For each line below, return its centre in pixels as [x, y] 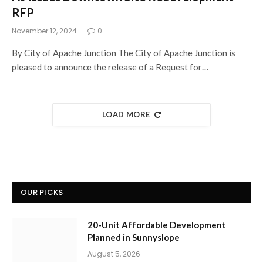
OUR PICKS [42, 192]
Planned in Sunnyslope [134, 237]
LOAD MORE [126, 114]
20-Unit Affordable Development [157, 225]
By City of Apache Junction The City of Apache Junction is [124, 53]
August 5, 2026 [114, 254]
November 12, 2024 [44, 31]
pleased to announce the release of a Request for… [110, 67]
